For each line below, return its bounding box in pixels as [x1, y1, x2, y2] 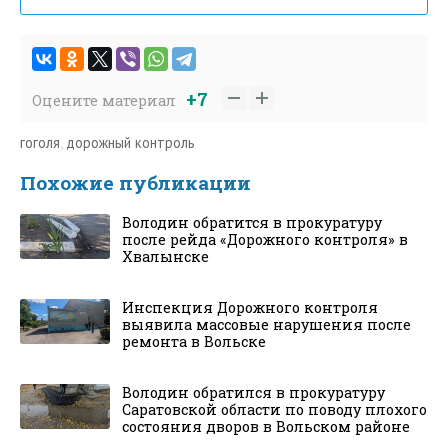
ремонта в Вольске [122, 331, 266, 351]
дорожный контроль [66, 132, 195, 152]
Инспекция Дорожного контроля [122, 297, 378, 317]
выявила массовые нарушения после [122, 314, 411, 334]
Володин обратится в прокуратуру [122, 212, 382, 232]
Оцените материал [32, 90, 176, 110]
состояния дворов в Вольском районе [122, 416, 410, 436]
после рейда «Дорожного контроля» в [122, 229, 408, 249]
